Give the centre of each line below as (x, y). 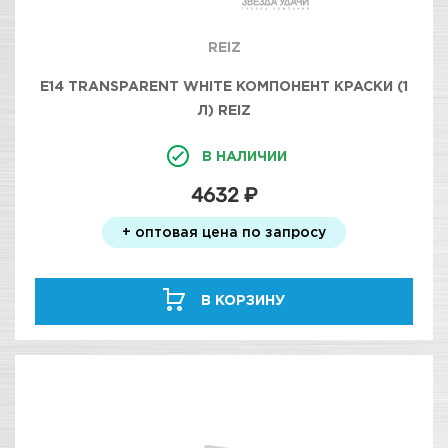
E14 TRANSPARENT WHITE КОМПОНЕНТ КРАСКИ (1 (224, 85)
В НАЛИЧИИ (244, 155)
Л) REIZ (224, 109)
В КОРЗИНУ (243, 299)
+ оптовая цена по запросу (224, 231)
